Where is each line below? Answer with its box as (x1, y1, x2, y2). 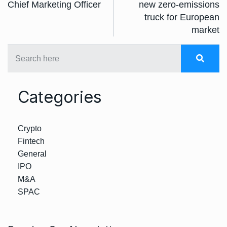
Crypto (18, 124, 42, 133)
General (18, 149, 47, 158)
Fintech (18, 137, 45, 145)
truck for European (144, 12, 219, 22)
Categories (18, 87, 102, 107)
